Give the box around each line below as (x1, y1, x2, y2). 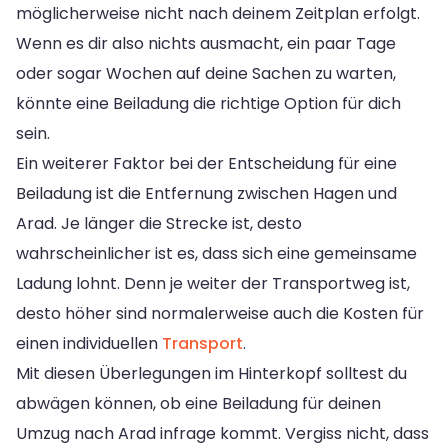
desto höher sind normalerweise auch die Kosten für (16, 301, 424, 325)
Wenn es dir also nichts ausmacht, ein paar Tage (16, 31, 396, 55)
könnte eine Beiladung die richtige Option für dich (16, 91, 401, 115)
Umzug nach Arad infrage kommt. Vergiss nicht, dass (16, 421, 429, 445)
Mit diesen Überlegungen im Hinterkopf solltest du (16, 361, 407, 385)
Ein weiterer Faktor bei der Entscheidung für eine (16, 151, 397, 175)
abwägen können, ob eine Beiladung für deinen (16, 391, 381, 415)
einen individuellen (16, 331, 162, 355)
